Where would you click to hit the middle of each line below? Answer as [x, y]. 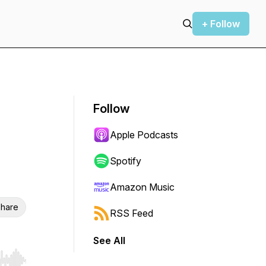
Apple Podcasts [144, 135]
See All [109, 240]
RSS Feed [132, 213]
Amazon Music [142, 187]
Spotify [126, 161]
